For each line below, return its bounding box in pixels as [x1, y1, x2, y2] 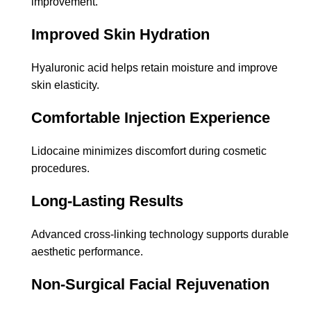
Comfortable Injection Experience [31, 108, 270, 126]
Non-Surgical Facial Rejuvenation [31, 275, 269, 293]
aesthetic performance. [31, 245, 143, 258]
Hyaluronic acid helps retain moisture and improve [31, 61, 278, 74]
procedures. [31, 162, 90, 174]
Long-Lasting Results [31, 192, 183, 210]
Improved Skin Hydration [31, 25, 210, 43]
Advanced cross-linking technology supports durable [31, 228, 289, 240]
